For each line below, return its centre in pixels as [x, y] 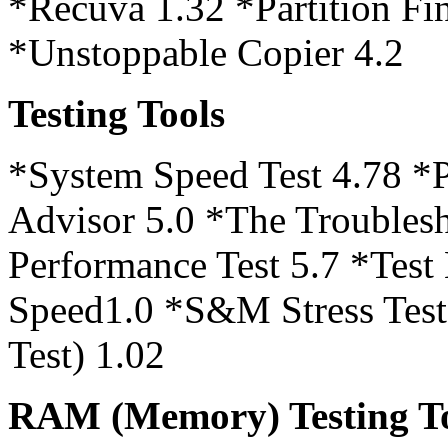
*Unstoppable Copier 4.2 [206, 52]
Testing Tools [116, 113]
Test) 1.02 [86, 354]
